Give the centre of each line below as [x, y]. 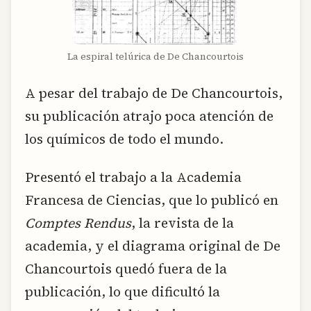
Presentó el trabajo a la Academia [133, 177]
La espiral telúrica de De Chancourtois [155, 57]
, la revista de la [183, 223]
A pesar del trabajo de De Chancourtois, [154, 93]
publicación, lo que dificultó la [123, 292]
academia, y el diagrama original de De [153, 246]
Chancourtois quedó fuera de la [126, 269]
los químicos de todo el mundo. [124, 138]
